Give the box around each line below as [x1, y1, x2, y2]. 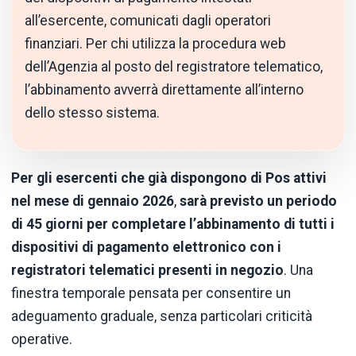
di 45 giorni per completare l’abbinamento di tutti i [11, 215, 335, 232]
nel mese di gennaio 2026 [11, 192, 174, 209]
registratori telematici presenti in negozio [11, 261, 284, 278]
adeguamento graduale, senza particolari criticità [11, 308, 312, 324]
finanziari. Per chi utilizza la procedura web [25, 35, 286, 52]
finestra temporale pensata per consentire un [11, 284, 291, 301]
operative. [11, 331, 72, 347]
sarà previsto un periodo [180, 192, 337, 209]
